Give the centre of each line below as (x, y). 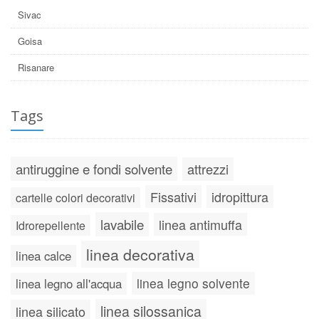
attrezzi (208, 169)
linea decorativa (140, 255)
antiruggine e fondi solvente (94, 169)
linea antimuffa (200, 225)
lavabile (122, 224)
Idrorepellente (51, 226)
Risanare (36, 68)
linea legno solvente (193, 283)
